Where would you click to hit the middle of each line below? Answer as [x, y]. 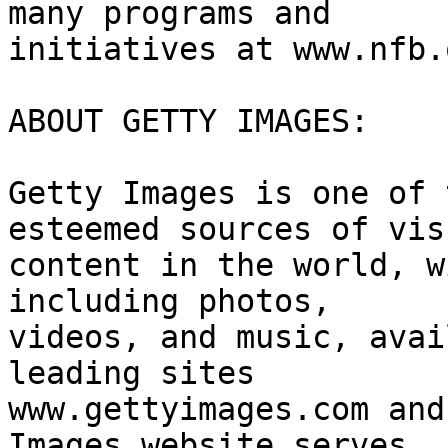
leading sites [131, 373]
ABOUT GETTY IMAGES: [188, 121]
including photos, [169, 301]
